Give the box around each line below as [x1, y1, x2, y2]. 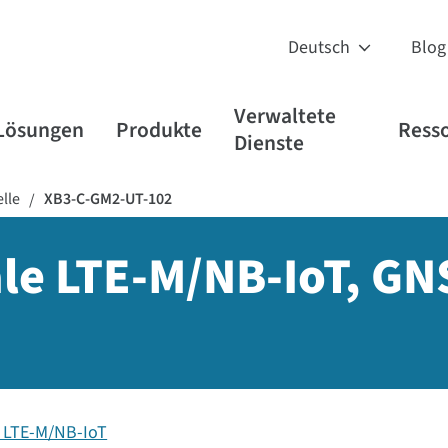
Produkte [116, 114, 203, 146]
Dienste [234, 128, 305, 159]
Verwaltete [234, 101, 337, 132]
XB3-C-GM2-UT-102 [44, 188, 173, 210]
